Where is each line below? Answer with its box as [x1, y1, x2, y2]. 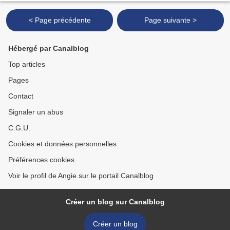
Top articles [8, 60, 45, 69]
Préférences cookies [8, 156, 74, 164]
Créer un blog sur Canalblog [65, 198, 165, 206]
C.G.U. [8, 124, 30, 132]
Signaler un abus [8, 108, 63, 117]
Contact [8, 92, 33, 101]
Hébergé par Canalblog [8, 44, 89, 53]
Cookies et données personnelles [8, 140, 117, 148]
